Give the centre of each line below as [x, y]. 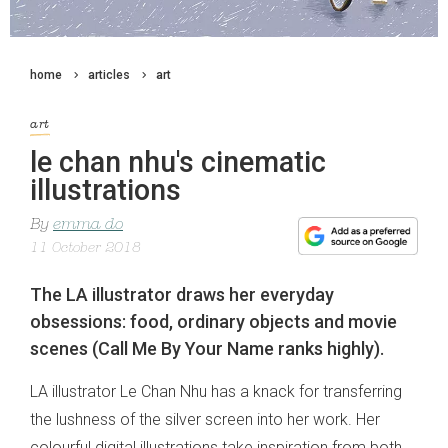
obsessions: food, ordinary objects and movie [213, 322]
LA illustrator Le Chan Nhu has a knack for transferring [216, 392]
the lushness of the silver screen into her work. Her [205, 420]
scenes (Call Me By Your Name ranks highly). [207, 349]
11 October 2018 [85, 249]
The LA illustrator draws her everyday [182, 295]
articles [109, 75]
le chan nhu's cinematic [178, 162]
